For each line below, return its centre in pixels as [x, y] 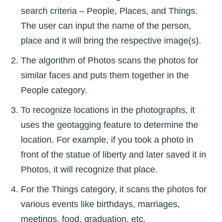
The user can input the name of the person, [106, 26]
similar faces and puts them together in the [105, 76]
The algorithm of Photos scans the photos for [110, 61]
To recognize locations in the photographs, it [108, 110]
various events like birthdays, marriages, [100, 204]
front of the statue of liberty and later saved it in [113, 155]
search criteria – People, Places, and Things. [109, 11]
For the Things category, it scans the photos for [114, 190]
